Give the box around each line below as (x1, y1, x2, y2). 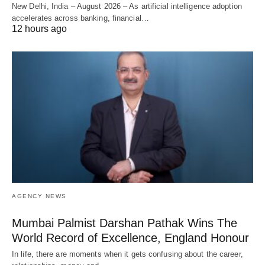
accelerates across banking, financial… (12, 14, 149, 23)
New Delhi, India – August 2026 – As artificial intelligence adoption (12, 2, 242, 11)
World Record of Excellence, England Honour (12, 231, 249, 244)
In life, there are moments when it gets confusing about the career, (12, 249, 243, 258)
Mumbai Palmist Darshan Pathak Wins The (12, 216, 237, 230)
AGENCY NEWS (12, 192, 67, 199)
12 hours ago (12, 24, 67, 34)
